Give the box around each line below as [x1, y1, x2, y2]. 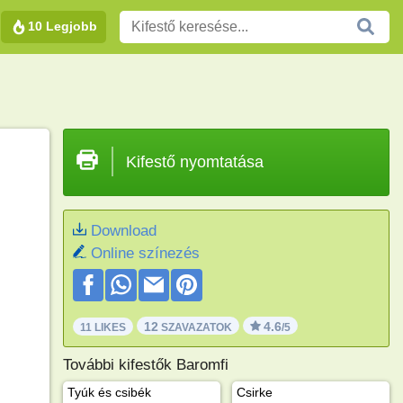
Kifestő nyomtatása [125, 153, 264, 171]
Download [90, 222, 157, 239]
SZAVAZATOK [157, 320, 232, 334]
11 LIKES [79, 320, 126, 334]
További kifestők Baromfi [62, 355, 228, 373]
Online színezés [90, 245, 200, 262]
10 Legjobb [28, 18, 97, 33]
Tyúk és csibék [67, 384, 151, 399]
